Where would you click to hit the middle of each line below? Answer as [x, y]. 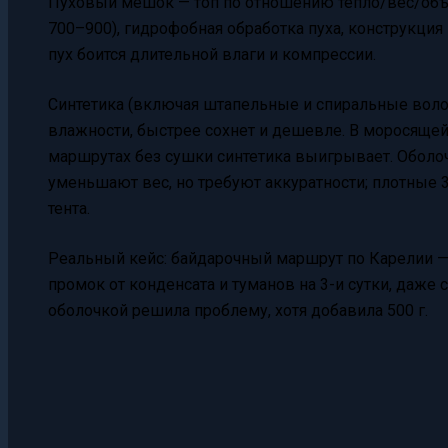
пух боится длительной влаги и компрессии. [212, 54]
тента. [69, 208]
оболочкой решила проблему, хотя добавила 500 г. [238, 310]
